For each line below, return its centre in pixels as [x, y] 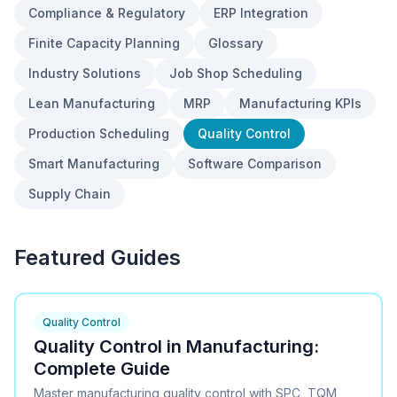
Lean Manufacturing [92, 103]
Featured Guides [97, 257]
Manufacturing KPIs [300, 103]
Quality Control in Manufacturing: [176, 346]
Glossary [236, 43]
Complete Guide [102, 369]
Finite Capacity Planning [104, 43]
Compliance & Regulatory [107, 13]
